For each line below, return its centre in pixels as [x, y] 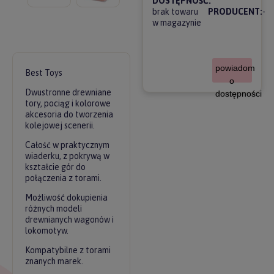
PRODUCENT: [235, 11]
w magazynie [176, 22]
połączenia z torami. [63, 178]
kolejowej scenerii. [60, 125]
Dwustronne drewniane [68, 92]
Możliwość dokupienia [66, 198]
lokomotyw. [47, 231]
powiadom [235, 68]
